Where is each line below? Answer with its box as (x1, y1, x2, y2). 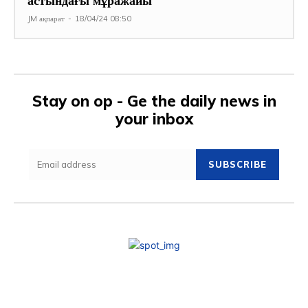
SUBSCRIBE (208, 158, 267, 170)
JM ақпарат (27, 13, 65, 23)
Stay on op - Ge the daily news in (32, 91, 276, 111)
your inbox (115, 109, 193, 129)
